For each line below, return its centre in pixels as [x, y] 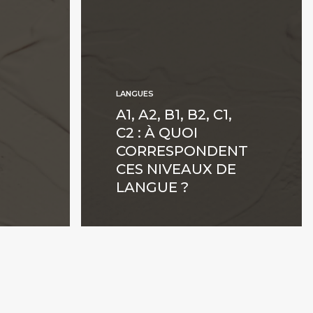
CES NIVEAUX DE [176, 169]
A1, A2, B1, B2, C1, [174, 115]
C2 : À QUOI [157, 133]
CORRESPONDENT [182, 151]
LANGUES [135, 94]
